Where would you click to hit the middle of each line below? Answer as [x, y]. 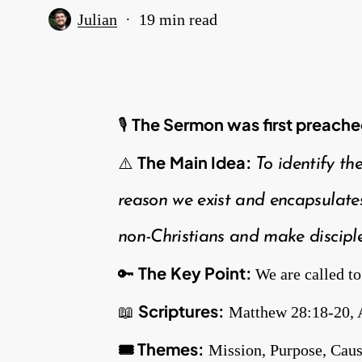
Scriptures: [181, 311]
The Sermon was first [214, 124]
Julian [97, 19]
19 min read [178, 19]
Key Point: [213, 273]
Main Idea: [213, 162]
